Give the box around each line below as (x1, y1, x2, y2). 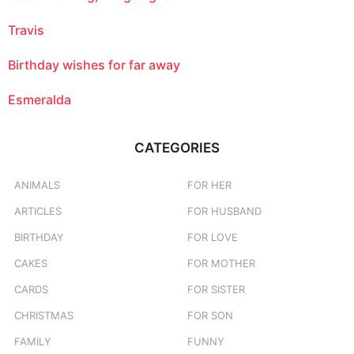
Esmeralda (8, 91, 71, 107)
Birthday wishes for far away (8, 56, 180, 73)
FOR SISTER (187, 282, 245, 296)
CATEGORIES (134, 139, 220, 156)
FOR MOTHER (187, 256, 255, 269)
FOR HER (187, 178, 232, 191)
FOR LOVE (187, 230, 238, 243)
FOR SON (187, 308, 233, 322)
